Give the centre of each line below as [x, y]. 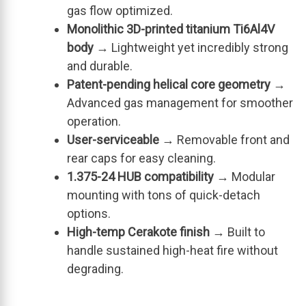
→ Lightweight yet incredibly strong [191, 47]
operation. [94, 121]
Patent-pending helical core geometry [169, 84]
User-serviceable [113, 139]
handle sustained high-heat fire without [172, 250]
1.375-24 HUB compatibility [140, 176]
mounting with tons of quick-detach [164, 195]
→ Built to [237, 232]
